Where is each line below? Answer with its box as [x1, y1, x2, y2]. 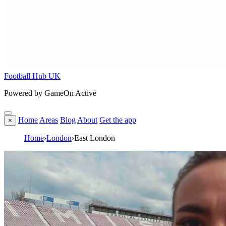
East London [74, 134, 115, 142]
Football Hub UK [4, 72, 61, 80]
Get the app [99, 116, 136, 124]
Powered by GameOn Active [4, 89, 96, 97]
